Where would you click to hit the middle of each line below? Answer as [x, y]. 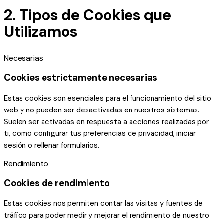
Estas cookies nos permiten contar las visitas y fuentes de [103, 204]
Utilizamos [41, 32]
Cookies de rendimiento [57, 183]
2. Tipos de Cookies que [88, 15]
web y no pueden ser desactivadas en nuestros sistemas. [102, 110]
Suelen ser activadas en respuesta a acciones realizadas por [106, 121]
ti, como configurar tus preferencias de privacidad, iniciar [100, 133]
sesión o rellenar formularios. [52, 145]
